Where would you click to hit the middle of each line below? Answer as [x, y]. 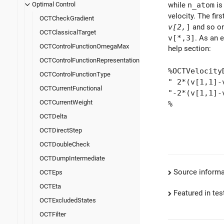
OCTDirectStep [61, 130]
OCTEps [51, 172]
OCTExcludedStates [68, 200]
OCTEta [50, 186]
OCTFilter [53, 214]
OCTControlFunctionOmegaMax [84, 46]
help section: [189, 48]
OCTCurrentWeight [66, 102]
